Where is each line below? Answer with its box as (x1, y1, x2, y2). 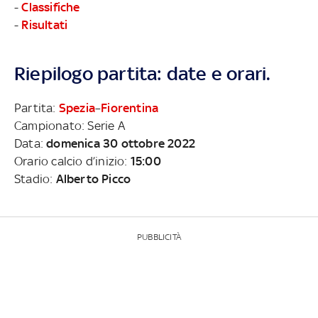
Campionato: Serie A (14, 118, 125, 133)
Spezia (58, 100, 96, 115)
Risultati (21, 17, 68, 32)
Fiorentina (101, 100, 159, 115)
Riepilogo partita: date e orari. (14, 62, 271, 84)
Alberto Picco (55, 171, 131, 186)
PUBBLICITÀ (137, 231, 181, 242)
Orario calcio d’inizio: (14, 153, 131, 168)
